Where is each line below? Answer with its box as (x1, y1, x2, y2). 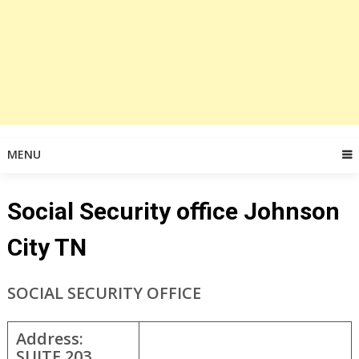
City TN (6, 233, 87, 261)
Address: (15, 328, 83, 349)
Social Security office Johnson (6, 197, 340, 225)
